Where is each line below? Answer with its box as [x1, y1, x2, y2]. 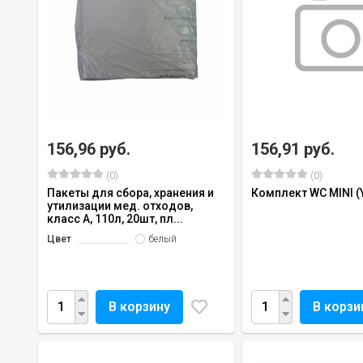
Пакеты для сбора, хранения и [47, 186, 214, 199]
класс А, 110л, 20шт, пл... [47, 211, 183, 225]
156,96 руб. [47, 139, 130, 159]
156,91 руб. [251, 139, 335, 159]
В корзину [109, 298, 170, 314]
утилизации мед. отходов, [47, 199, 193, 212]
